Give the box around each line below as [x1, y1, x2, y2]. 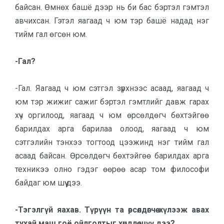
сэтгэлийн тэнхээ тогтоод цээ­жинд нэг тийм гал [15, 137, 209, 147]
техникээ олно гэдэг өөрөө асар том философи [15, 164, 209, 174]
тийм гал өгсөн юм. [15, 29, 87, 39]
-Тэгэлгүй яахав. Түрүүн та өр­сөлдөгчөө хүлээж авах [15, 205, 209, 214]
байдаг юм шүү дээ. [15, 178, 84, 187]
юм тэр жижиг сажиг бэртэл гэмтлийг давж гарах [15, 97, 209, 106]
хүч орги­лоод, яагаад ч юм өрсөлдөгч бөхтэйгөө [15, 110, 209, 120]
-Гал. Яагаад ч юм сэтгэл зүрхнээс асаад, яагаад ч [15, 83, 209, 93]
